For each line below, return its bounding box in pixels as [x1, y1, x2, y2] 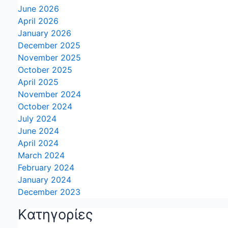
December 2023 [18, 187, 80, 197]
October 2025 [18, 65, 72, 75]
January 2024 [18, 175, 71, 185]
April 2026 [18, 16, 59, 26]
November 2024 [18, 89, 81, 100]
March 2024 [18, 150, 65, 161]
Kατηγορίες [18, 206, 93, 223]
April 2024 [18, 138, 59, 149]
